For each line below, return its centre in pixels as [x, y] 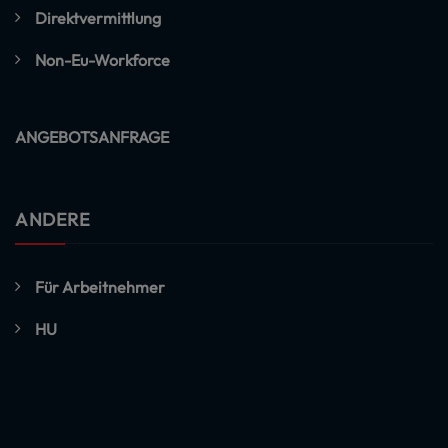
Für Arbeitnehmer [100, 286]
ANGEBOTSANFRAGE [92, 136]
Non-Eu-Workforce [102, 59]
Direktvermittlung [98, 17]
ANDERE [52, 219]
